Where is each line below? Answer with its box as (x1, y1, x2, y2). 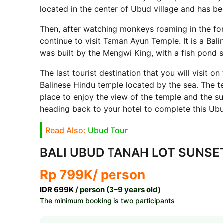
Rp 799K (39, 167, 93, 183)
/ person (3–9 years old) (73, 185, 161, 195)
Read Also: (45, 125, 88, 136)
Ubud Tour (87, 125, 128, 136)
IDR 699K (39, 185, 74, 195)
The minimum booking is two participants (39, 196, 175, 205)
